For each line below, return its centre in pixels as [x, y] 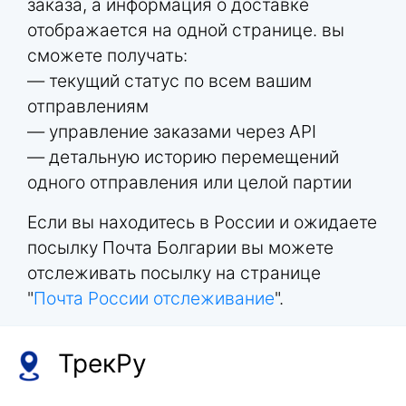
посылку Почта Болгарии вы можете [180, 248]
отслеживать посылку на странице [174, 273]
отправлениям [88, 106]
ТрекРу [102, 364]
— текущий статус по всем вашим [169, 81]
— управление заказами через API [172, 132]
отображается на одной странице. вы [186, 30]
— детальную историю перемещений [183, 157]
